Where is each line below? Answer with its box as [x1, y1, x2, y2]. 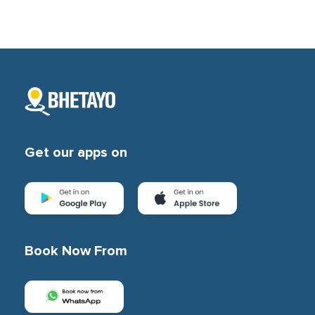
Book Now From [25, 244, 127, 259]
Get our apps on [25, 146, 127, 160]
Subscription [118, 8, 197, 25]
